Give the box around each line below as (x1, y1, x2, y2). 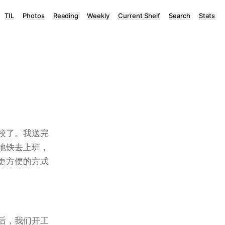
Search (169, 12, 190, 20)
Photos (23, 12, 45, 20)
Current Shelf (118, 12, 160, 20)
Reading (53, 12, 78, 20)
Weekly (87, 12, 109, 20)
